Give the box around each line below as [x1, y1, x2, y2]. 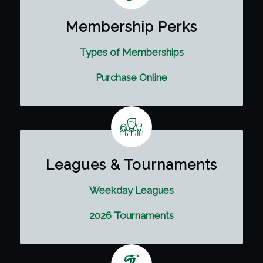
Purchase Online [95, 71, 167, 83]
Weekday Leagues [89, 184, 174, 197]
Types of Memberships [79, 46, 184, 59]
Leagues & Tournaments [45, 156, 217, 174]
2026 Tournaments [89, 209, 174, 221]
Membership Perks [65, 18, 197, 36]
